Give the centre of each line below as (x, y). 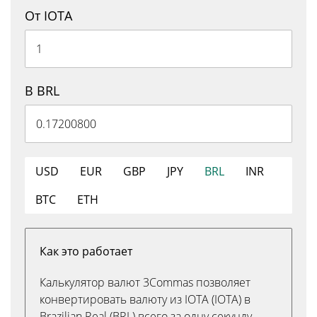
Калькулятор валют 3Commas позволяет (145, 282)
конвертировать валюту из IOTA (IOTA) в (145, 299)
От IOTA (48, 16)
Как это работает (86, 251)
